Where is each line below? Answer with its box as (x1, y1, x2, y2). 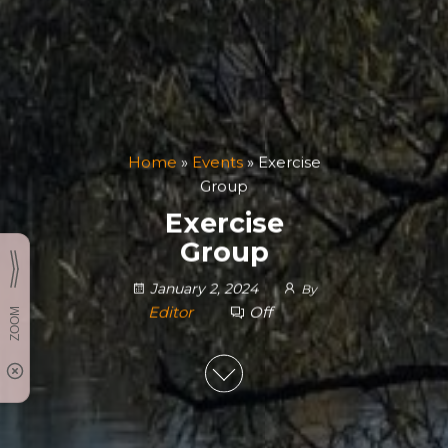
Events (191, 152, 243, 172)
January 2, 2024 (145, 279, 262, 298)
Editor (148, 302, 197, 322)
